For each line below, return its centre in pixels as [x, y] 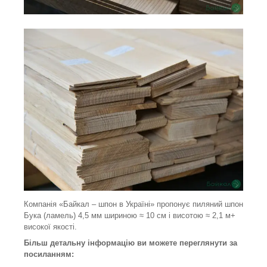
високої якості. [50, 227]
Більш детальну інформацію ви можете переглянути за [131, 243]
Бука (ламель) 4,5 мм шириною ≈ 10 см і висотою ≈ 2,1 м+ [130, 216]
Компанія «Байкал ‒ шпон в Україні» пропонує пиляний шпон [133, 204]
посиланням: [49, 254]
